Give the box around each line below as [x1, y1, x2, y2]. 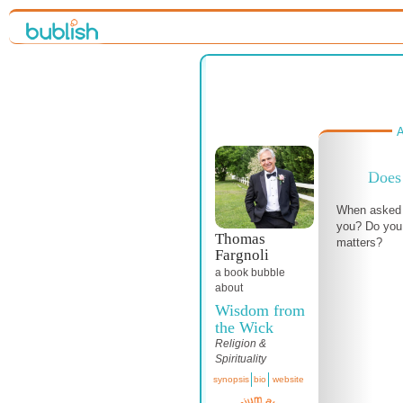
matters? [336, 236, 382, 249]
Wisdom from [215, 301, 305, 320]
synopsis [213, 374, 249, 385]
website [273, 374, 304, 385]
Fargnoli [215, 246, 269, 264]
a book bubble [215, 266, 285, 280]
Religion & [215, 337, 266, 351]
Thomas [215, 230, 265, 248]
